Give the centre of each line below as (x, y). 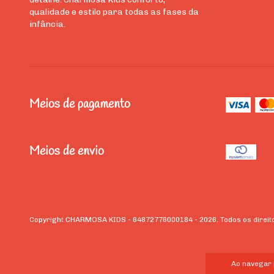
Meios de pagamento (80, 104)
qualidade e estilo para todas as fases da (114, 12)
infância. (47, 24)
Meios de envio (67, 152)
